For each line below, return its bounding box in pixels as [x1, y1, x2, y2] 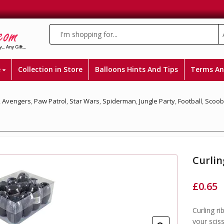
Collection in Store [17, 64, 82, 74]
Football [178, 96, 202, 105]
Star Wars [69, 96, 99, 105]
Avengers [2, 96, 31, 105]
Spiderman [102, 96, 136, 105]
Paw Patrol [34, 96, 66, 105]
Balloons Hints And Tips [94, 64, 178, 74]
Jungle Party [139, 96, 175, 105]
